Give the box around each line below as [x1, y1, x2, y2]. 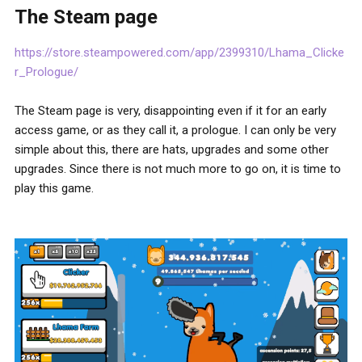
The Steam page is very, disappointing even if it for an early [15, 103, 326, 119]
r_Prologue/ [15, 65, 78, 80]
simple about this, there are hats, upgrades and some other [15, 142, 329, 158]
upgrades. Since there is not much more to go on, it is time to [15, 162, 341, 177]
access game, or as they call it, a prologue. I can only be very [15, 123, 336, 138]
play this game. [15, 181, 94, 196]
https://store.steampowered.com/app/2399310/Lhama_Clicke [15, 45, 344, 61]
